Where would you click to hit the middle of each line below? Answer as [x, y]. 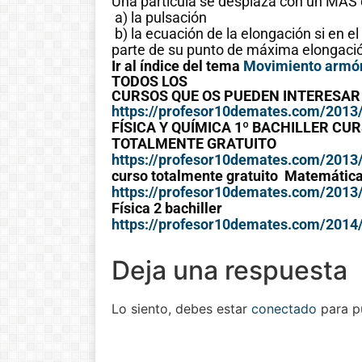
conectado [284, 309]
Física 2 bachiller [167, 208]
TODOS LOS [149, 82]
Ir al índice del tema [177, 66]
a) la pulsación [159, 18]
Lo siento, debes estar [181, 309]
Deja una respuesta [229, 271]
